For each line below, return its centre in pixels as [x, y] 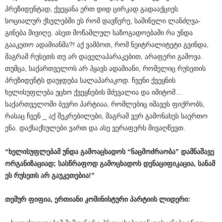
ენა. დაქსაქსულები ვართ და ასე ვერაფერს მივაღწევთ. [95, 128]
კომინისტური [106, 199]
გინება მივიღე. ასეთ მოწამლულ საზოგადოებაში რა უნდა [99, 32]
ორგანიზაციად [29, 163]
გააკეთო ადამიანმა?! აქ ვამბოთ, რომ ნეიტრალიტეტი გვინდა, [107, 44]
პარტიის [143, 199]
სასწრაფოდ [78, 163]
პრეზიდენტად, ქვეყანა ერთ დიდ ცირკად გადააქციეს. [92, 9]
